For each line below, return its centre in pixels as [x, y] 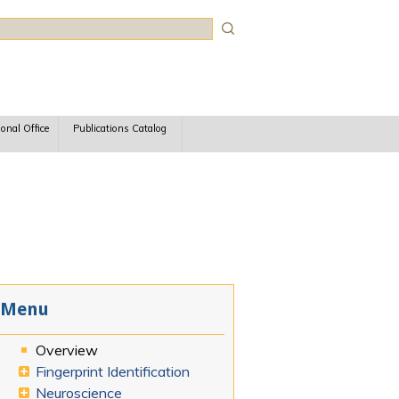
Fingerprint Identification [113, 372]
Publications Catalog [120, 129]
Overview [67, 350]
